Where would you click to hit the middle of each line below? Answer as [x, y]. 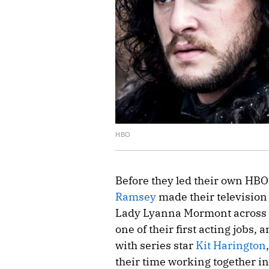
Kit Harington [231, 245]
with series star [156, 245]
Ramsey [136, 196]
